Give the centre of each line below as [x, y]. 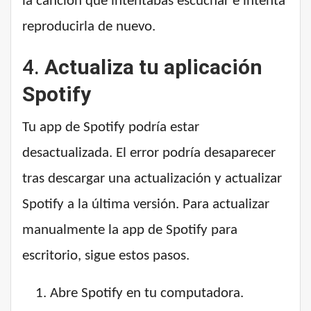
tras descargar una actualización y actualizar [152, 179]
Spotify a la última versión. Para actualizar [146, 205]
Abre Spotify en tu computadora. [147, 294]
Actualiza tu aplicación [153, 67]
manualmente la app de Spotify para [130, 230]
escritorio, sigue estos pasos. [106, 256]
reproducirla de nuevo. [89, 27]
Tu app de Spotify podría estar [111, 128]
